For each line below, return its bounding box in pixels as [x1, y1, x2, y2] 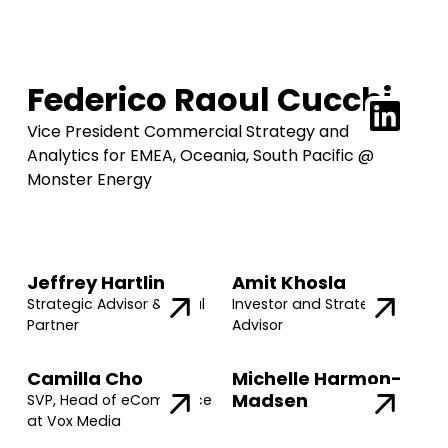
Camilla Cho [26, 366, 143, 391]
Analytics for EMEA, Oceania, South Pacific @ [26, 144, 374, 167]
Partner [26, 315, 79, 335]
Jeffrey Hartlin [26, 270, 165, 295]
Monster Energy [26, 168, 152, 191]
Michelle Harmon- [232, 366, 402, 391]
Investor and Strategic [232, 294, 391, 314]
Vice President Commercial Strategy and [26, 120, 349, 143]
